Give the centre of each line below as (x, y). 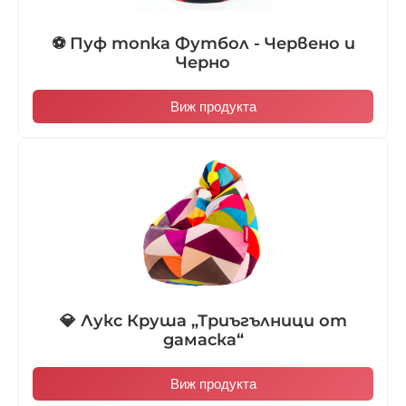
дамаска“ (203, 339)
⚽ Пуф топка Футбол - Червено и (203, 43)
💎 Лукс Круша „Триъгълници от (203, 320)
